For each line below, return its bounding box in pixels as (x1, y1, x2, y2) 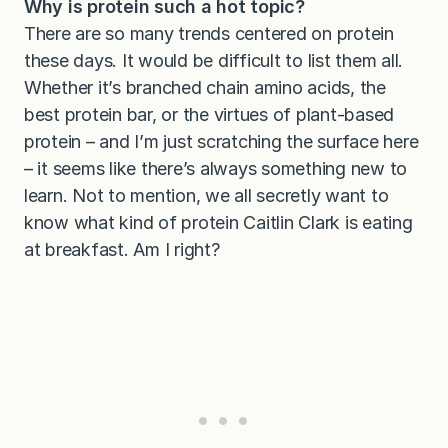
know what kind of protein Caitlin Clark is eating (24, 212, 413, 234)
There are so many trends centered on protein (24, 23, 394, 45)
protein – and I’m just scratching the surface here (24, 131, 419, 153)
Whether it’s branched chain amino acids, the (24, 77, 386, 99)
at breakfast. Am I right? (24, 239, 220, 261)
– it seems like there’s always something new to (24, 158, 408, 180)
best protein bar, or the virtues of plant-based (24, 104, 395, 126)
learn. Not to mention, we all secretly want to (24, 185, 389, 207)
